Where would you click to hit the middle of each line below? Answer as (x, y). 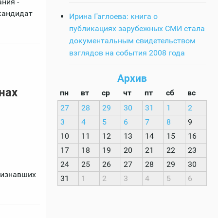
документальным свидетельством (132, 40)
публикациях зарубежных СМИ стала (137, 28)
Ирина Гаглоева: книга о (113, 16)
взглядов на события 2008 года (127, 53)
